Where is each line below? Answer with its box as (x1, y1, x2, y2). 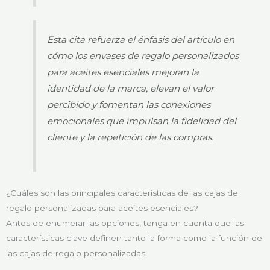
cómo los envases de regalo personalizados (47, 50, 239, 62)
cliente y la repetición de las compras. (47, 131, 214, 143)
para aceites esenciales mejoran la (47, 66, 199, 78)
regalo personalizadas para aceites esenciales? (6, 203, 198, 213)
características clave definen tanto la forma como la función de (6, 233, 262, 243)
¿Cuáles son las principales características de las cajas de (6, 188, 238, 198)
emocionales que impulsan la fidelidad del (47, 115, 237, 127)
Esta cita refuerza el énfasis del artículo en (47, 34, 235, 46)
